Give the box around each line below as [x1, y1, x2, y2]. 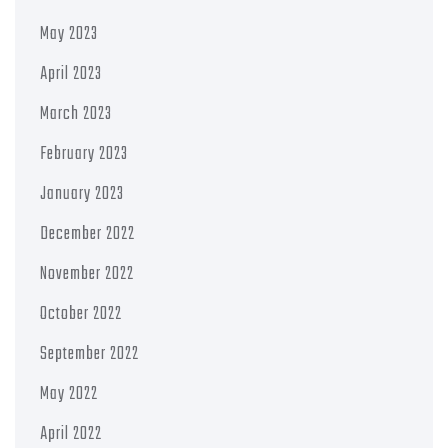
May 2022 [40, 379, 98, 409]
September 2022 [40, 339, 139, 369]
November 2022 [40, 259, 134, 289]
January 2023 [40, 179, 124, 209]
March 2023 [40, 99, 112, 129]
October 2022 [40, 299, 122, 329]
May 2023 [40, 19, 98, 49]
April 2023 [40, 59, 102, 89]
